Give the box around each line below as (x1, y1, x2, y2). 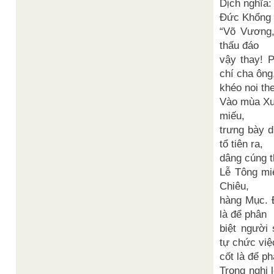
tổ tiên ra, (220, 138, 263, 150)
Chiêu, (220, 180, 249, 193)
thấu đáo (220, 39, 259, 52)
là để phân (220, 208, 267, 221)
